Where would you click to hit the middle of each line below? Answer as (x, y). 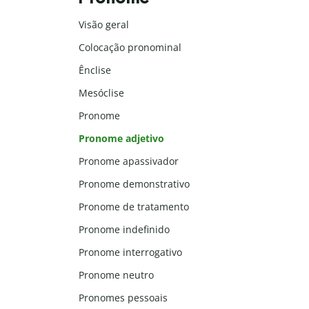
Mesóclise (101, 93)
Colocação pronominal (130, 48)
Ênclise (95, 70)
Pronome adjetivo (121, 139)
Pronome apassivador (129, 161)
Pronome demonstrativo (134, 184)
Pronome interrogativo (130, 252)
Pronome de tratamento (134, 207)
